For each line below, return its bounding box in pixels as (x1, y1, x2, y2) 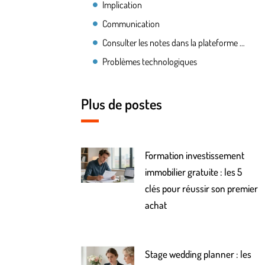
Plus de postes (81, 95, 162, 114)
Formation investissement (145, 149, 245, 162)
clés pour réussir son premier (145, 182, 258, 195)
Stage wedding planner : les (145, 248, 252, 261)
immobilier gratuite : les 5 (145, 166, 243, 179)
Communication (102, 18, 160, 30)
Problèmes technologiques (102, 56, 197, 68)
